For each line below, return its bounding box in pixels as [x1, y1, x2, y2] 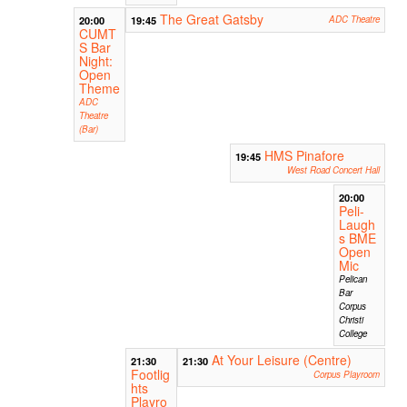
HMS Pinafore [263, 145, 344, 164]
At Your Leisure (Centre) [212, 350, 352, 369]
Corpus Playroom [313, 367, 380, 381]
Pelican [338, 272, 367, 285]
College [338, 326, 367, 340]
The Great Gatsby [160, 9, 264, 28]
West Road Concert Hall [286, 163, 380, 176]
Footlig [131, 364, 171, 383]
